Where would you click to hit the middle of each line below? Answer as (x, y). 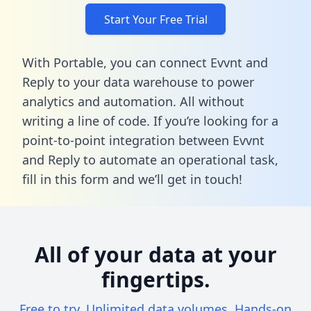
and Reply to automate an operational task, (150, 159)
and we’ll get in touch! (176, 179)
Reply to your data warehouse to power (138, 82)
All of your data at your (155, 254)
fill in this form (66, 179)
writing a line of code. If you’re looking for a (150, 120)
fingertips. (155, 279)
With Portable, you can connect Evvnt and (145, 62)
